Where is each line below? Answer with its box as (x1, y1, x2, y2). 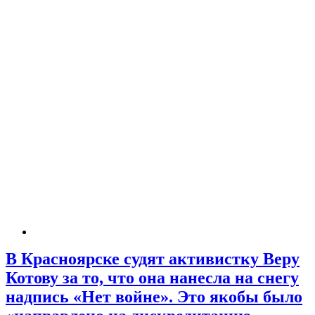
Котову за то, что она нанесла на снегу (6, 269, 299, 288)
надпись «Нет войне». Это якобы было (6, 288, 302, 307)
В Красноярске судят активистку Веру (6, 250, 300, 269)
